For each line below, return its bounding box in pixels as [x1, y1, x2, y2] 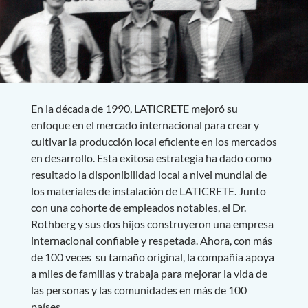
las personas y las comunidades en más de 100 [30, 283, 247, 296]
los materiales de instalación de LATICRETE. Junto [30, 184, 266, 197]
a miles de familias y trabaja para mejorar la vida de [30, 266, 267, 280]
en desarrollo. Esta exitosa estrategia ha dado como [30, 151, 272, 164]
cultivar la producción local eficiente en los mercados [30, 134, 277, 148]
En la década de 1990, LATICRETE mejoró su [30, 101, 238, 115]
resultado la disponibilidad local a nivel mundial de [30, 167, 267, 181]
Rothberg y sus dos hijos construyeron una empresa [30, 217, 274, 230]
